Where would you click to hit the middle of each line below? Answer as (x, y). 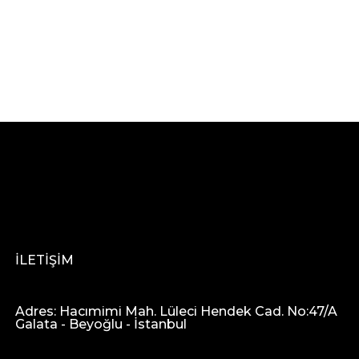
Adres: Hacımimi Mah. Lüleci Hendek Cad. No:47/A (177, 312)
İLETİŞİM (45, 260)
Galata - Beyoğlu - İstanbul (101, 325)
